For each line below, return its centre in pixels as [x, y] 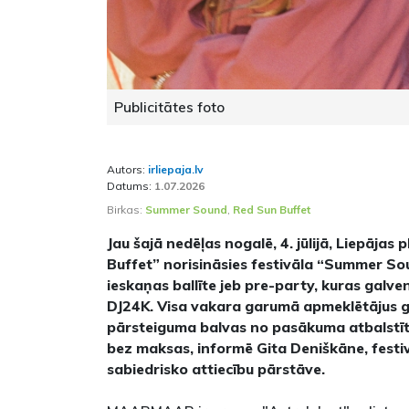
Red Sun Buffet [272, 210]
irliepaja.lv [176, 170]
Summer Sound [186, 210]
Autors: [127, 170]
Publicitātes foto [169, 107]
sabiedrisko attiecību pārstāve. [216, 369]
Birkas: [126, 210]
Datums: [131, 186]
